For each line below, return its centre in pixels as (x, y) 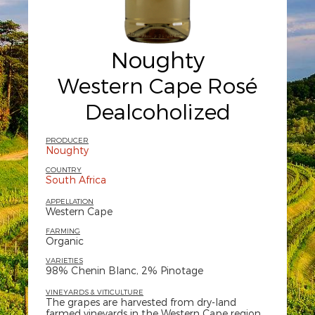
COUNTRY (64, 169)
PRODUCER (67, 140)
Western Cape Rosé (157, 85)
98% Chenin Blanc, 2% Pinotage (124, 270)
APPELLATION (70, 201)
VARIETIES (64, 260)
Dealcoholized (157, 111)
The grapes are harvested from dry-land (141, 302)
